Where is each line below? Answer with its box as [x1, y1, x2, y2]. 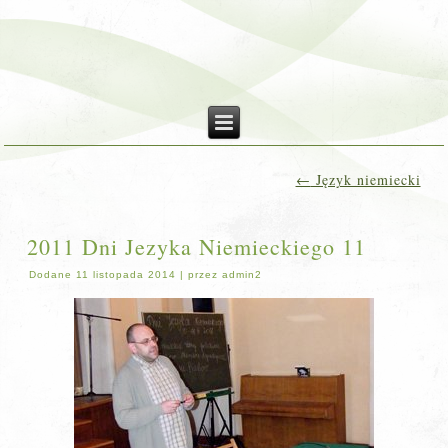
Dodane [29, 269, 73, 280]
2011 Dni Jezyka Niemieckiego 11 [27, 232, 367, 261]
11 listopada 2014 [76, 269, 177, 280]
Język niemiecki [310, 170, 421, 189]
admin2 [222, 269, 263, 280]
